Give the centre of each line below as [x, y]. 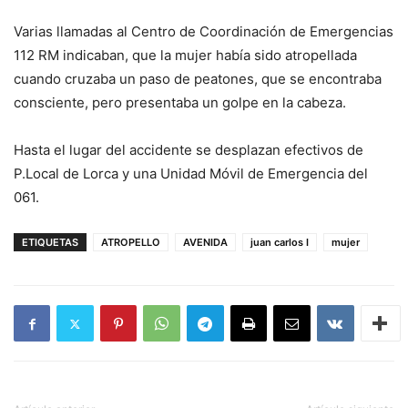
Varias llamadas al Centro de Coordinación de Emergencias [204, 31]
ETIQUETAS [50, 242]
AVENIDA [205, 242]
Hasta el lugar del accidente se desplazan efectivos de [189, 150]
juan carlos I [280, 242]
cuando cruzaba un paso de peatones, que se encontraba [198, 79]
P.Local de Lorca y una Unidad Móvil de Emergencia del [191, 173]
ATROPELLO [131, 242]
